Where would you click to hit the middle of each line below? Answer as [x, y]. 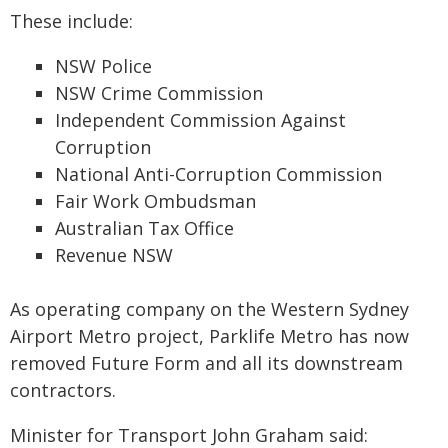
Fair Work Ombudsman [155, 201]
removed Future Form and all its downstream [206, 363]
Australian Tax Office [144, 228]
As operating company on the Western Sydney [209, 309]
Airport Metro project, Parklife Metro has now [209, 336]
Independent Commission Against [200, 120]
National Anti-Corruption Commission [218, 174]
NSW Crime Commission [159, 93]
